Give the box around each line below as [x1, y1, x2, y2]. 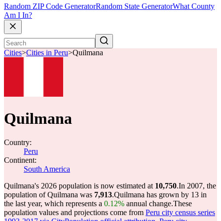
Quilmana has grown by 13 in [114, 190, 207, 199]
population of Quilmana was [4, 190, 94, 199]
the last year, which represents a [4, 199, 104, 208]
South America [24, 165, 70, 173]
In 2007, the [179, 182, 216, 190]
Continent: [4, 156, 37, 164]
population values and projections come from [4, 208, 146, 217]
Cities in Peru [26, 48, 68, 57]
